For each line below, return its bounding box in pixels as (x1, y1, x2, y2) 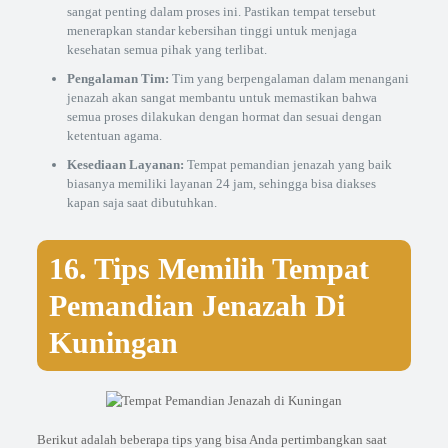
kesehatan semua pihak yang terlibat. (66, 42, 267, 57)
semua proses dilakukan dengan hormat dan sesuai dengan (66, 109, 382, 124)
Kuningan (48, 326, 178, 359)
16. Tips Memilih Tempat (48, 252, 369, 285)
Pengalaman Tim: (66, 71, 169, 86)
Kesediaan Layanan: (66, 157, 184, 172)
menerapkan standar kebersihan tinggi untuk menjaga (66, 23, 357, 38)
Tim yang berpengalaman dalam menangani (168, 71, 409, 86)
